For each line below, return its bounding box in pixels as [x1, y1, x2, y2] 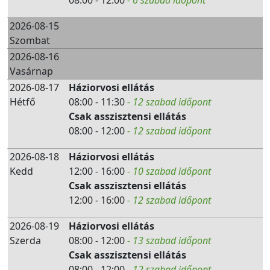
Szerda [10, 234, 41, 247]
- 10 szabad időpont [127, 165, 211, 178]
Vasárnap [10, 64, 53, 78]
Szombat [10, 34, 50, 47]
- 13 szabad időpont [127, 234, 211, 247]
